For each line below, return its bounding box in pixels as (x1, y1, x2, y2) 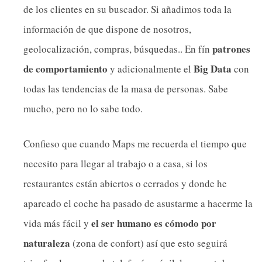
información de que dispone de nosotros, (23, 22, 191, 36)
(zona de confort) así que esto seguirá (70, 236, 227, 250)
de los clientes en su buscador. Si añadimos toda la (23, 2, 232, 16)
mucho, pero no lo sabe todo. (23, 102, 143, 116)
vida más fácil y (23, 216, 89, 230)
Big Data (194, 61, 232, 77)
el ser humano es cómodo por (89, 215, 216, 230)
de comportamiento (23, 61, 108, 77)
